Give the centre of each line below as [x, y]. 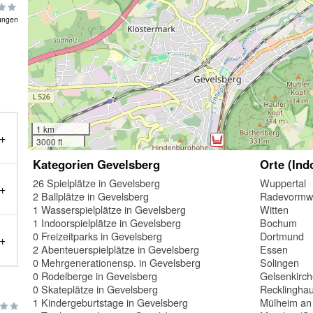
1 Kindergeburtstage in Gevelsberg [111, 302]
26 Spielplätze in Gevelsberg [97, 182]
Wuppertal [283, 182]
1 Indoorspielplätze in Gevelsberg [107, 222]
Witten [275, 209]
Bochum [279, 222]
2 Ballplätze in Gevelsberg [91, 196]
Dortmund [282, 235]
